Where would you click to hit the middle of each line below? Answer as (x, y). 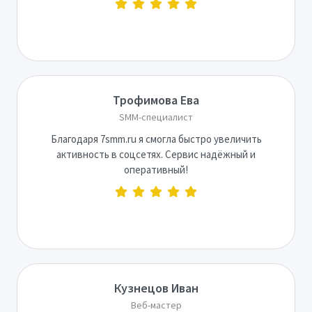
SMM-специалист (156, 117)
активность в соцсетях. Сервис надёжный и (156, 154)
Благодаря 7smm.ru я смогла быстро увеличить (156, 139)
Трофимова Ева (156, 100)
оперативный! (156, 169)
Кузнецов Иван (156, 288)
